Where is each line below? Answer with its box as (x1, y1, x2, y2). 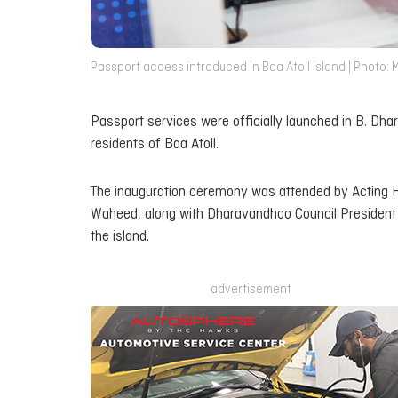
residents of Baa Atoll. (91, 136, 219, 152)
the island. (91, 229, 149, 245)
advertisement (210, 283, 291, 297)
